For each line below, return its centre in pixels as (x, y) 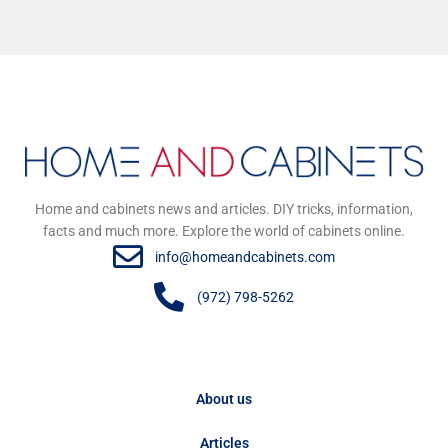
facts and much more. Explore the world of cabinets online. (224, 230)
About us (224, 398)
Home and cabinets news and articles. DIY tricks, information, (224, 208)
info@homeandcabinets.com (245, 256)
